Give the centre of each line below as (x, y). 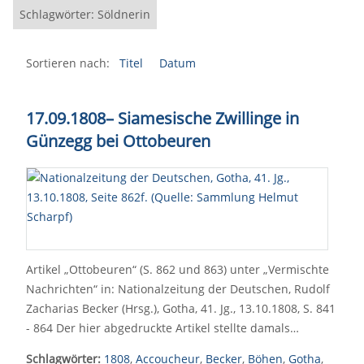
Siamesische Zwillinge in (206, 118)
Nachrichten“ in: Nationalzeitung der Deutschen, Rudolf (178, 289)
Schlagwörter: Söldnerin (85, 14)
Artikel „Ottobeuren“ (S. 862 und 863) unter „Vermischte (178, 269)
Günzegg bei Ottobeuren (118, 141)
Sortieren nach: (68, 63)
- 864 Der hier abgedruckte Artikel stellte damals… (162, 328)
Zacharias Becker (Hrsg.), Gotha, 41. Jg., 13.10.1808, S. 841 (181, 308)
